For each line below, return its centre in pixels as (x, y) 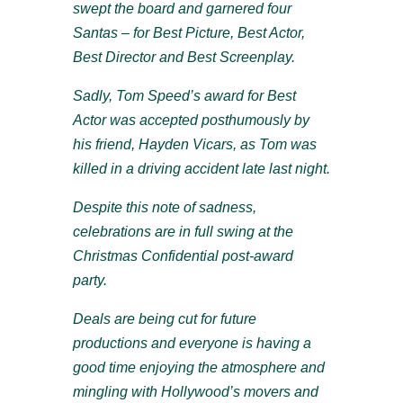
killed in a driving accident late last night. (201, 169)
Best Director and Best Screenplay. (184, 58)
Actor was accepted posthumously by (191, 121)
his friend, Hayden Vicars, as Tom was (194, 145)
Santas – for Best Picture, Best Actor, (188, 33)
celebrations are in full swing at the (183, 232)
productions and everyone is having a (192, 344)
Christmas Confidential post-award (183, 256)
